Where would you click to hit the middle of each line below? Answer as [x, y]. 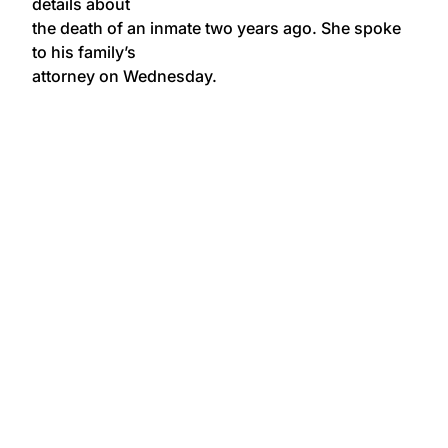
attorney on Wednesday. [124, 75]
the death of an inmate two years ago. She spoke [216, 27]
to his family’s [84, 51]
